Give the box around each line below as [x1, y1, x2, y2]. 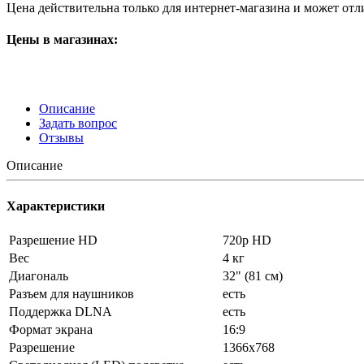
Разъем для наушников [9, 286, 134, 301]
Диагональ [9, 268, 68, 283]
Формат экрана [9, 322, 93, 336]
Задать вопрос [39, 116, 117, 131]
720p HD [223, 232, 271, 247]
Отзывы [39, 131, 84, 145]
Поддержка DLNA [9, 304, 112, 318]
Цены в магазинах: [6, 32, 118, 47]
